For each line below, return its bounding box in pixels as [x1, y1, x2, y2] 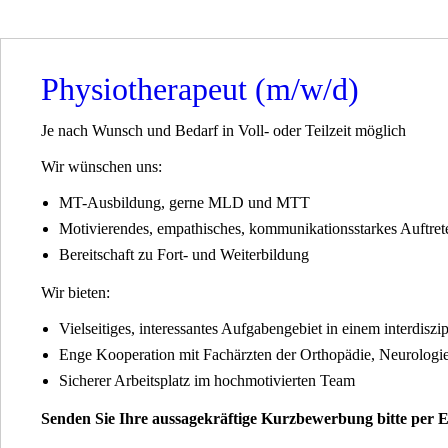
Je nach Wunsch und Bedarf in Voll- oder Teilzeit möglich [41, 122, 406, 139]
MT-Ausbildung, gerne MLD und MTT [58, 194, 310, 211]
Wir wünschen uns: [41, 158, 162, 175]
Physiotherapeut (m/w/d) [41, 71, 359, 107]
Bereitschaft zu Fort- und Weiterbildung [58, 246, 309, 263]
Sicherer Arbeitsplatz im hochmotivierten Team [58, 372, 355, 389]
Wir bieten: [41, 284, 110, 301]
